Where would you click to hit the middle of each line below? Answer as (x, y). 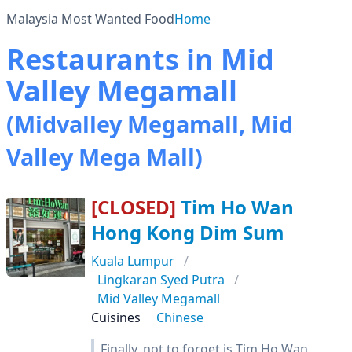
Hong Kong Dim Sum (188, 232)
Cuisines (116, 317)
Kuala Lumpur (133, 261)
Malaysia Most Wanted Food (90, 19)
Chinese (180, 317)
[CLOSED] (134, 207)
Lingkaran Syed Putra (161, 280)
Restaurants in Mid (140, 59)
